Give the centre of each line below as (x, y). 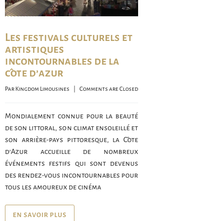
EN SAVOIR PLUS (40, 215)
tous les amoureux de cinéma (53, 187)
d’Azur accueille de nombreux (72, 152)
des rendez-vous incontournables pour (72, 175)
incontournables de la (62, 61)
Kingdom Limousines (42, 89)
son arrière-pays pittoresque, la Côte (72, 140)
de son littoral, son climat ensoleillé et (72, 128)
